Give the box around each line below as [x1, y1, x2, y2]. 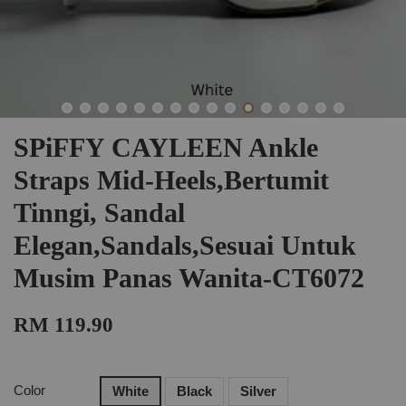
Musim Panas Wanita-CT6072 [14, 263, 364, 293]
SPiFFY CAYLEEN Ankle [14, 132, 318, 162]
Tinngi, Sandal [14, 198, 185, 227]
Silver [240, 383, 276, 399]
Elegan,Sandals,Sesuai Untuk [14, 230, 356, 260]
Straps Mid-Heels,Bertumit [14, 165, 329, 195]
